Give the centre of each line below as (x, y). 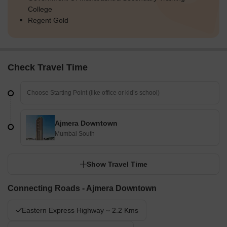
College (40, 9)
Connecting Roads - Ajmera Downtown (82, 188)
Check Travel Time (48, 68)
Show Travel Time (117, 164)
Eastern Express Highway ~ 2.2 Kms (80, 211)
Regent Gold (48, 21)
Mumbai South (75, 134)
